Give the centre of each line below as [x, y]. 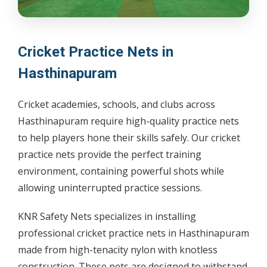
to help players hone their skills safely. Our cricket [129, 138]
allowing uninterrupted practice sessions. [110, 188]
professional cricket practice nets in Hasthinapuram [133, 233]
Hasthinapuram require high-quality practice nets [128, 121]
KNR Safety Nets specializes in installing [107, 217]
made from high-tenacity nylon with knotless [118, 250]
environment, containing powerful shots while [121, 171]
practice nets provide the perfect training [110, 155]
